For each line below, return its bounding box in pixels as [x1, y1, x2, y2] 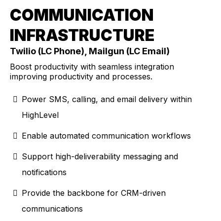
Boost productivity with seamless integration [10, 61, 174, 72]
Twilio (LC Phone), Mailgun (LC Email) [10, 45, 170, 56]
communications [22, 203, 83, 214]
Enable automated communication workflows [22, 130, 191, 141]
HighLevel [22, 110, 59, 120]
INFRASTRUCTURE [10, 25, 154, 45]
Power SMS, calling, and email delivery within [22, 94, 192, 104]
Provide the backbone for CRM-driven [22, 187, 166, 198]
